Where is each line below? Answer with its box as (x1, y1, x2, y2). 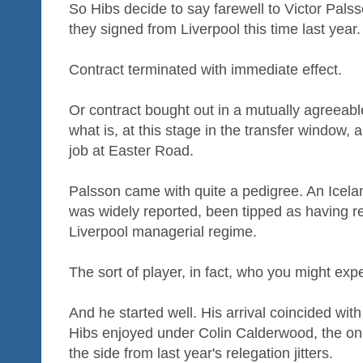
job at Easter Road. (69, 142, 194, 159)
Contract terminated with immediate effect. (69, 61, 342, 78)
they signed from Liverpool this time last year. (69, 20, 361, 37)
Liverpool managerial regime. (69, 223, 257, 240)
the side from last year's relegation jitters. (69, 344, 333, 361)
